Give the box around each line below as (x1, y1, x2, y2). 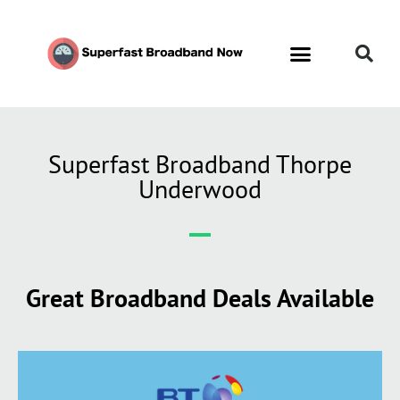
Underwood (138, 172, 262, 205)
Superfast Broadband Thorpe (48, 147, 352, 180)
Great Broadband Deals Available (26, 281, 374, 314)
